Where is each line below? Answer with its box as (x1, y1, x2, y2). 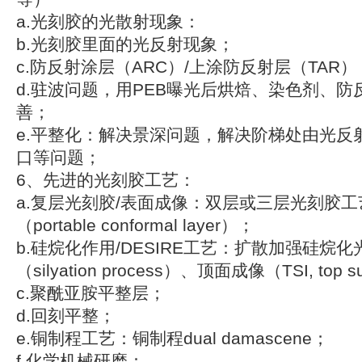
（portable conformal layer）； (16, 216, 255, 235)
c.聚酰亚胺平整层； (16, 284, 166, 303)
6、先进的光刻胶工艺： (16, 170, 196, 190)
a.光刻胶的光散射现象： (16, 12, 200, 32)
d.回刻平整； (16, 306, 116, 326)
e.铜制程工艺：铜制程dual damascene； (16, 329, 329, 348)
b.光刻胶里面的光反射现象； (16, 35, 234, 54)
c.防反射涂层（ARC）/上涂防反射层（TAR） (16, 57, 357, 77)
